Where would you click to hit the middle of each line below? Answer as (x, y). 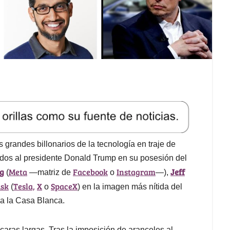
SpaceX (64, 186)
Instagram (136, 172)
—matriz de (50, 172)
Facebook (90, 172)
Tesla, (24, 186)
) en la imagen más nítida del (130, 187)
